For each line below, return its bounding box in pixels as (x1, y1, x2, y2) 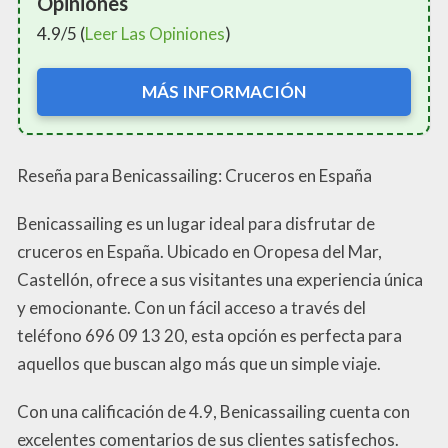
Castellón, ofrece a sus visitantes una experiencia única (17, 268, 423, 290)
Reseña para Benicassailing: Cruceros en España (17, 164, 372, 186)
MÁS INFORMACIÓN (142, 81, 306, 103)
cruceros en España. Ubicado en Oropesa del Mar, (17, 240, 382, 262)
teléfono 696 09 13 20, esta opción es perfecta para (17, 324, 402, 346)
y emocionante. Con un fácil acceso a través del (17, 296, 366, 318)
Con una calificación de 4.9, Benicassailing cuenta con (17, 400, 410, 422)
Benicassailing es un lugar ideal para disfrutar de (17, 212, 375, 234)
